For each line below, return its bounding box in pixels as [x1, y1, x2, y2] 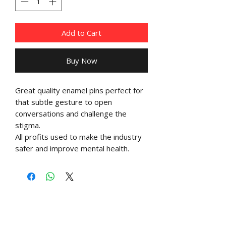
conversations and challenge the [15, 108, 127, 119]
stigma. [15, 120, 40, 130]
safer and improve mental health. [15, 143, 129, 153]
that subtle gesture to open [15, 96, 112, 107]
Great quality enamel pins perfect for [15, 85, 143, 95]
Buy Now [66, 55, 97, 66]
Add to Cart [62, 27, 101, 38]
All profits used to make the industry [15, 131, 142, 142]
